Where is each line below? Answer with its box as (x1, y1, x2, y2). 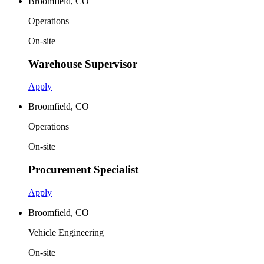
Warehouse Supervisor (28, 57, 137, 70)
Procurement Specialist (28, 163, 138, 176)
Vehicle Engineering (28, 227, 104, 237)
